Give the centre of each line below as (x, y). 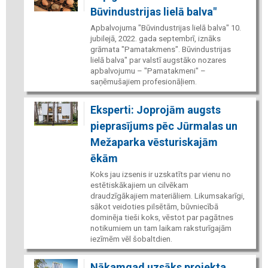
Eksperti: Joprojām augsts (155, 109)
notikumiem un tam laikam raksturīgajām (161, 228)
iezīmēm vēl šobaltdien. (131, 239)
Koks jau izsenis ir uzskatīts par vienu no (160, 174)
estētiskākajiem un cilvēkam (139, 185)
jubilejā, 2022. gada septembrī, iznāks (155, 38)
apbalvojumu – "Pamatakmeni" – (148, 71)
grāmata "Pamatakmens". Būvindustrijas (160, 49)
